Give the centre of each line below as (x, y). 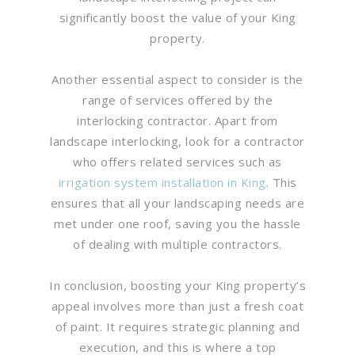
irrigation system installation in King (162, 182)
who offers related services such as (177, 161)
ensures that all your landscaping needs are (177, 202)
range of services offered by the (177, 99)
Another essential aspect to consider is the (177, 79)
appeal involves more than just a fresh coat (177, 305)
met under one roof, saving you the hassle (177, 223)
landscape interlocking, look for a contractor (177, 141)
